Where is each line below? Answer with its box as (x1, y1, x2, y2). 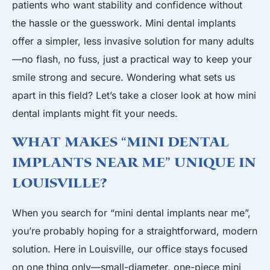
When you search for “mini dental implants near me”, (12, 207, 251, 219)
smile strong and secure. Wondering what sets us (12, 71, 235, 83)
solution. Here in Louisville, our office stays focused (12, 243, 248, 255)
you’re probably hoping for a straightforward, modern (12, 225, 257, 237)
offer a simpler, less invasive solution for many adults (12, 35, 254, 47)
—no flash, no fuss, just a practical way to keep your (12, 53, 252, 65)
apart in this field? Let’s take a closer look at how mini (12, 89, 256, 101)
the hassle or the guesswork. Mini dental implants (12, 17, 236, 29)
